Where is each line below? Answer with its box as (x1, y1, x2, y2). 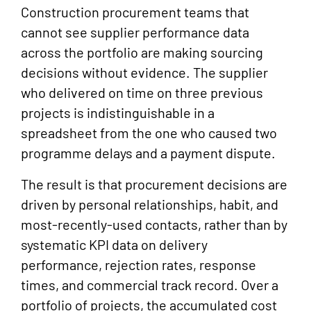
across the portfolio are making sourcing (21, 44, 263, 61)
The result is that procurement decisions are (21, 176, 287, 193)
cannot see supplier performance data (21, 24, 249, 41)
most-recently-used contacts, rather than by (21, 216, 287, 233)
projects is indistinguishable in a (21, 104, 215, 121)
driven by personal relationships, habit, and (21, 196, 278, 213)
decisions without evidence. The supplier (21, 64, 268, 81)
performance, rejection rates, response (21, 256, 256, 274)
